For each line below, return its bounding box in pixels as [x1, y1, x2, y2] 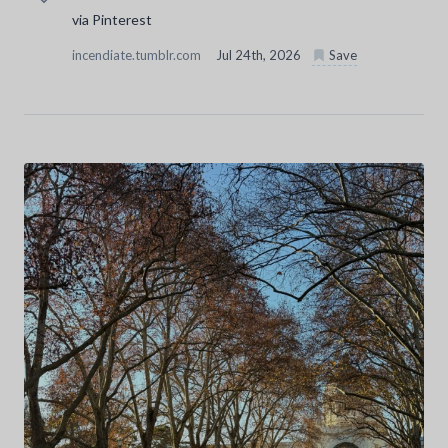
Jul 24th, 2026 [216, 47, 304, 64]
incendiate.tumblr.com [72, 47, 204, 64]
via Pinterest [72, 11, 152, 29]
